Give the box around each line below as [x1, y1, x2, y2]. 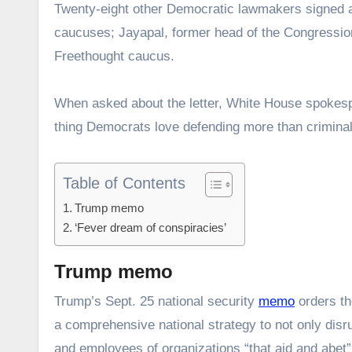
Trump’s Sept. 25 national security [54, 294, 258, 310]
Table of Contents [63, 174, 185, 192]
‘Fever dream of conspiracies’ [75, 221, 227, 235]
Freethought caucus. [54, 49, 174, 64]
